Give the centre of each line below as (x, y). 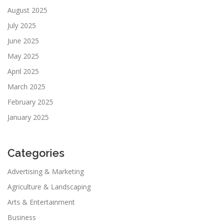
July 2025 (22, 26)
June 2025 (23, 41)
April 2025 (23, 72)
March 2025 (26, 87)
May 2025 (23, 56)
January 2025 (28, 117)
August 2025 (27, 10)
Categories (36, 153)
